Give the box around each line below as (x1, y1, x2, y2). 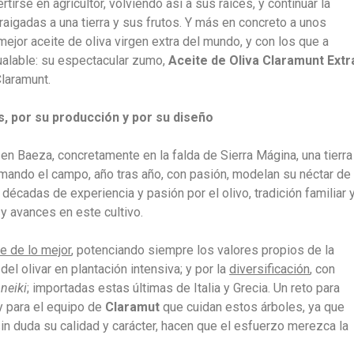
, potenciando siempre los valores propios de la (71, 243, 334, 258)
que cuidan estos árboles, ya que (160, 299, 345, 314)
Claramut (105, 299, 160, 314)
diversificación (229, 262, 310, 277)
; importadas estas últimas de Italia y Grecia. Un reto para (27, 281, 340, 296)
